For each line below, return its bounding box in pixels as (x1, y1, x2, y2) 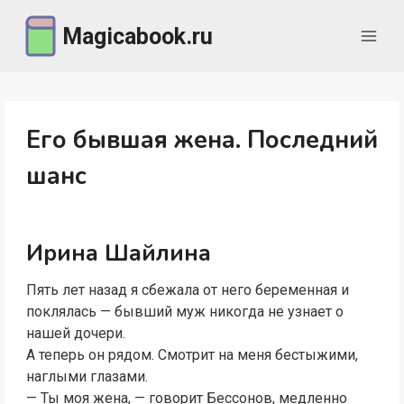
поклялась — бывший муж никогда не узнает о (25, 302, 344, 320)
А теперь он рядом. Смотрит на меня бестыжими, (25, 345, 358, 363)
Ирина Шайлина (25, 238, 211, 269)
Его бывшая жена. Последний (25, 124, 378, 157)
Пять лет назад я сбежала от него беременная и (25, 280, 349, 298)
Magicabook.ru (61, 23, 213, 50)
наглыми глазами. (25, 367, 148, 385)
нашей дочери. (25, 324, 125, 342)
